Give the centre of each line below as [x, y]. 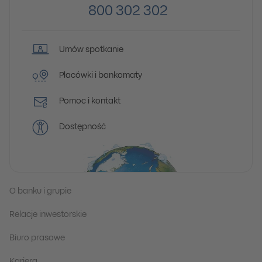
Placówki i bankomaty [100, 76]
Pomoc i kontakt [89, 101]
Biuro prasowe [37, 238]
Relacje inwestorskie [48, 215]
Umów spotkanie [91, 50]
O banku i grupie [40, 192]
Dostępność [82, 127]
